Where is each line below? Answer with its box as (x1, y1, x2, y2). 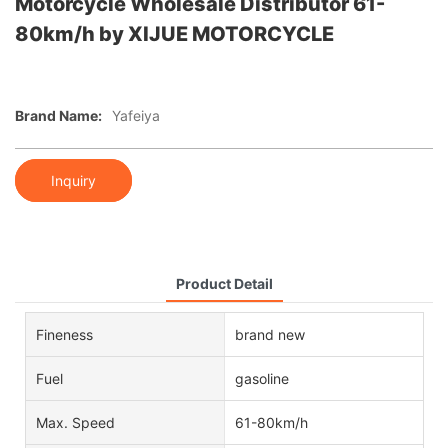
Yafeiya (112, 107, 160, 125)
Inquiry (51, 171, 96, 189)
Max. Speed (36, 413, 115, 431)
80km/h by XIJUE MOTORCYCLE (15, 22, 334, 46)
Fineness (36, 325, 93, 343)
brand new (234, 325, 305, 343)
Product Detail (175, 274, 273, 292)
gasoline (234, 369, 289, 387)
